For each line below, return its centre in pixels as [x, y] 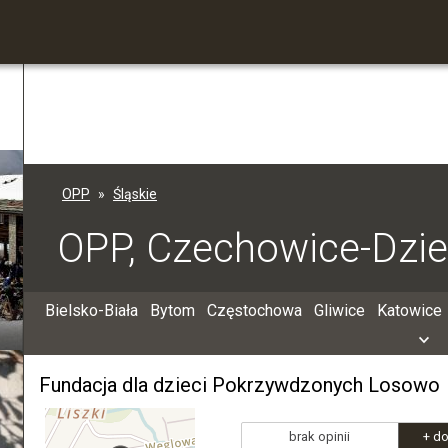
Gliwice [339, 310]
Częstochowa [254, 310]
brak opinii [319, 436]
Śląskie [135, 194]
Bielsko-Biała [91, 310]
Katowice [409, 310]
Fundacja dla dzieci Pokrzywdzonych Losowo [239, 385]
